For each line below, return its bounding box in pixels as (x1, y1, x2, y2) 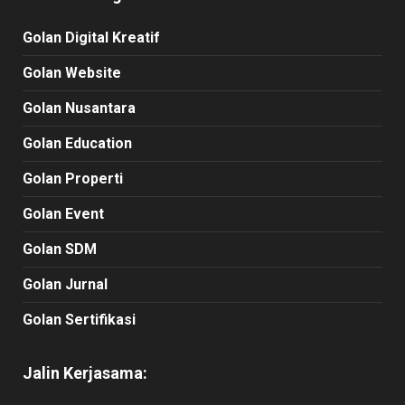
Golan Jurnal (23, 275, 108, 293)
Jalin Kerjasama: (23, 363, 147, 382)
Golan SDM (23, 240, 97, 258)
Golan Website (23, 63, 121, 81)
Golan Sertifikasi (23, 310, 136, 328)
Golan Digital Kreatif (23, 28, 160, 46)
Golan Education (23, 134, 132, 152)
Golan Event (23, 204, 104, 222)
